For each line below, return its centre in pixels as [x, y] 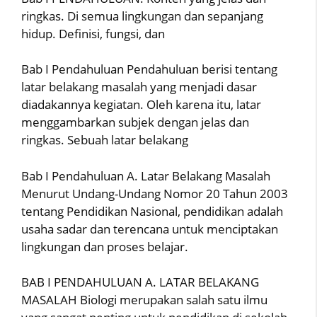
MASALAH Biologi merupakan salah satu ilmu [144, 300]
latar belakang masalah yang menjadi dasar [139, 87]
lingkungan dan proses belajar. [105, 246]
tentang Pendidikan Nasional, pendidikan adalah [152, 211]
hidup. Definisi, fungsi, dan [93, 33]
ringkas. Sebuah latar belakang [105, 140]
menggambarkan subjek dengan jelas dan [135, 122]
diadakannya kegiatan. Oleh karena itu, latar [141, 104]
